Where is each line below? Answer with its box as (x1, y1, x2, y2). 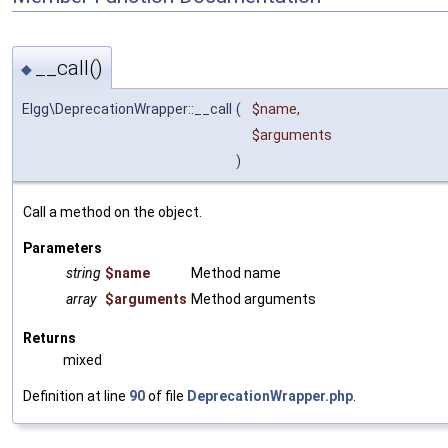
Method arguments (191, 291, 316, 308)
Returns (23, 330, 76, 347)
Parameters (23, 240, 102, 257)
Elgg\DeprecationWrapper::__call (22, 101, 232, 118)
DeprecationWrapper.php (187, 388, 353, 405)
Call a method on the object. (23, 204, 202, 221)
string (66, 265, 101, 282)
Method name (191, 265, 281, 282)
